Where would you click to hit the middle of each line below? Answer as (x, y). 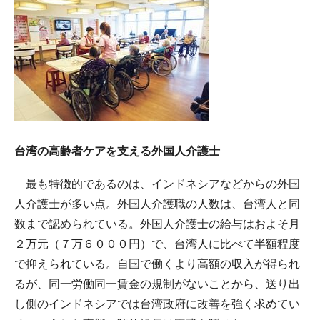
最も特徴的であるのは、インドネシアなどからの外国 (157, 184)
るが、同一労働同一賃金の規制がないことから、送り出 (157, 284)
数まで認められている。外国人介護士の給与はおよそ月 (157, 224)
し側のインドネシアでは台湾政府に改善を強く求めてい (157, 304)
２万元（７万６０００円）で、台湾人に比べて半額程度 (157, 244)
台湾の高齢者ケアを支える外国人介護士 (117, 151)
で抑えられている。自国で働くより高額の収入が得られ (157, 264)
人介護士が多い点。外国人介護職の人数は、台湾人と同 (157, 204)
